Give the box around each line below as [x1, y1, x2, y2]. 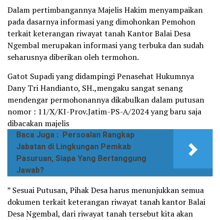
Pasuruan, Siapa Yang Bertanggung [16, 152, 146, 165]
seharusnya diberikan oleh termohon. [7, 51, 139, 62]
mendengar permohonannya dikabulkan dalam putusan [7, 94, 204, 105]
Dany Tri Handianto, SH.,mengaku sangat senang [7, 82, 183, 93]
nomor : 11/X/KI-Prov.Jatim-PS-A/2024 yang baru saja [7, 106, 201, 117]
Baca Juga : [16, 129, 58, 141]
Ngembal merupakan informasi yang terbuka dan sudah [7, 39, 204, 51]
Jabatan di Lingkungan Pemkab [16, 140, 131, 153]
